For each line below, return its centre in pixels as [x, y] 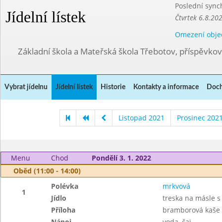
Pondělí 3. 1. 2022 [121, 158]
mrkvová [176, 186]
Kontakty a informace [166, 87]
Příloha [63, 210]
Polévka [65, 186]
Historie [113, 87]
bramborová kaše [191, 210]
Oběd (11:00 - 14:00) [47, 171]
